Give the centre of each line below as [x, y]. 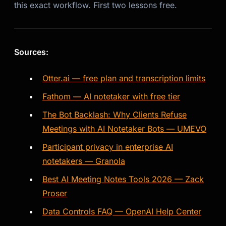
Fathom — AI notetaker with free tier [111, 96]
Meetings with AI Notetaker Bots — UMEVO [124, 128]
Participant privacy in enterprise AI [108, 147]
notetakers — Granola [84, 161]
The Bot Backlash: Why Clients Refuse [115, 114]
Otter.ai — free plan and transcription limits [124, 78]
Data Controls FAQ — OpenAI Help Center [122, 211]
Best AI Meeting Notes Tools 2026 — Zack [123, 179]
